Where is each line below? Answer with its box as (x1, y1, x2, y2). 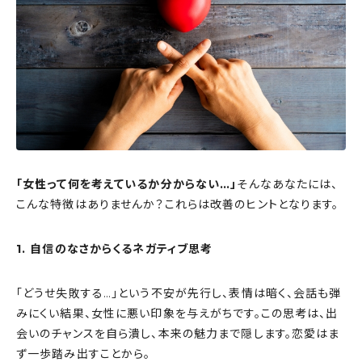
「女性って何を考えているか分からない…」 (16, 177, 238, 192)
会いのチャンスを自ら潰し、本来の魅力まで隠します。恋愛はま (16, 326, 340, 342)
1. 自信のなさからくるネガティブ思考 (16, 242, 213, 257)
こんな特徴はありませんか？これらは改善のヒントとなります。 (16, 197, 339, 213)
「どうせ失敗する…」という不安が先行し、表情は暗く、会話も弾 (16, 286, 342, 301)
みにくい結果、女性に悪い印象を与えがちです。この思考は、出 (16, 306, 339, 322)
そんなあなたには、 (237, 177, 339, 192)
